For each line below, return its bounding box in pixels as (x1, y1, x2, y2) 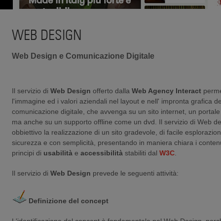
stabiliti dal (123, 148, 159, 157)
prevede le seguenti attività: (91, 169, 179, 177)
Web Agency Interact (132, 86, 201, 95)
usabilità (43, 148, 73, 157)
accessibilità (80, 148, 123, 157)
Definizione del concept (27, 196, 109, 205)
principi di (12, 148, 43, 157)
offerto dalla (91, 86, 132, 95)
